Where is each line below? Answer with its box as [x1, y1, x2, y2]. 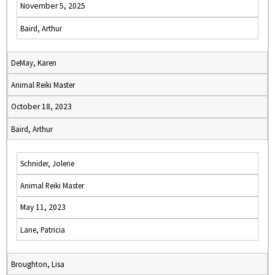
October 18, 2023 [11, 101, 72, 112]
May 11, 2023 [20, 202, 66, 212]
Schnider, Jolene [20, 158, 74, 168]
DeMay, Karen [11, 58, 56, 68]
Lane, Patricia [20, 225, 65, 234]
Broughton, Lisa [11, 259, 64, 269]
